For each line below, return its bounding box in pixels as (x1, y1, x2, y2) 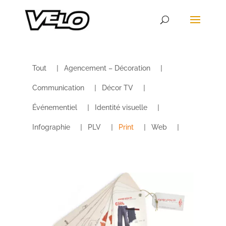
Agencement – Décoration (64, 64, 151, 72)
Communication (32, 83, 85, 92)
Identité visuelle (95, 103, 148, 111)
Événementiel (32, 103, 78, 111)
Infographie (32, 123, 71, 131)
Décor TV (102, 83, 134, 92)
